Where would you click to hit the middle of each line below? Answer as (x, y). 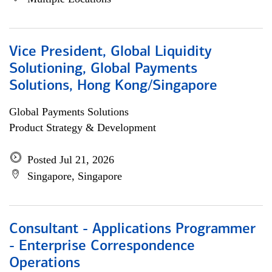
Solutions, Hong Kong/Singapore (113, 86)
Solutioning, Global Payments (103, 69)
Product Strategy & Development (83, 127)
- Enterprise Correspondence (102, 246)
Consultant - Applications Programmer (132, 229)
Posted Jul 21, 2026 (71, 160)
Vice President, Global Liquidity (110, 52)
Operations (45, 263)
